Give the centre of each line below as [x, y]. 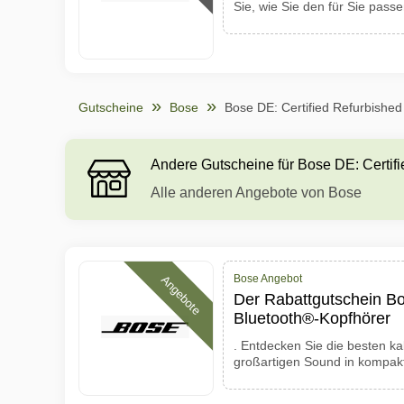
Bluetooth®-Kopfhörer [312, 318]
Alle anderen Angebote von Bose [256, 193]
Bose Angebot [268, 279]
